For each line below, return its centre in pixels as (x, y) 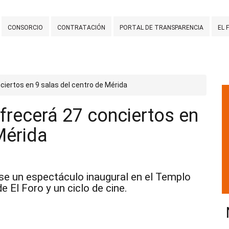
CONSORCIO (25, 27)
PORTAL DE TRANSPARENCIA (162, 27)
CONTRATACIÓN (81, 27)
